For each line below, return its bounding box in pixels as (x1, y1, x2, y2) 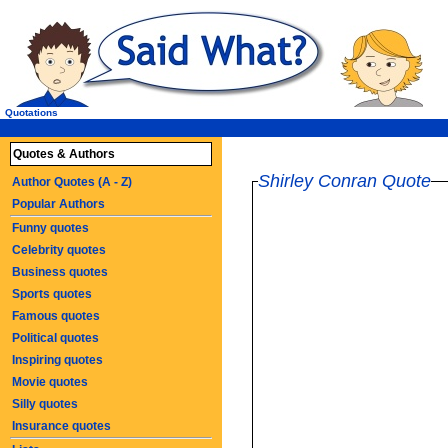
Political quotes (12, 331, 99, 345)
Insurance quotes (12, 419, 111, 433)
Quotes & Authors (13, 147, 115, 161)
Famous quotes (12, 309, 100, 323)
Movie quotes (12, 375, 88, 389)
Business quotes (12, 265, 108, 279)
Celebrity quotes (12, 243, 106, 257)
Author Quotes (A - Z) (12, 175, 132, 189)
